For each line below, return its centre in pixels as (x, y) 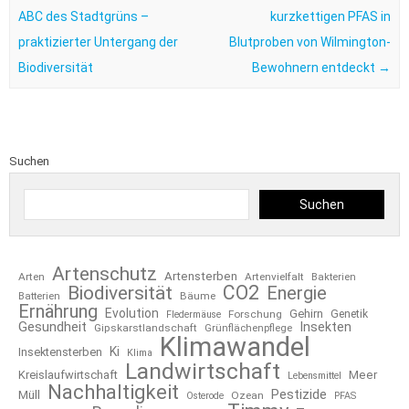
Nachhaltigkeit (113, 393)
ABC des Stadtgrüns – (83, 16)
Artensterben (201, 277)
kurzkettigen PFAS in (331, 16)
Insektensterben (60, 352)
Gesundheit (52, 327)
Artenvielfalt (274, 277)
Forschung (255, 315)
